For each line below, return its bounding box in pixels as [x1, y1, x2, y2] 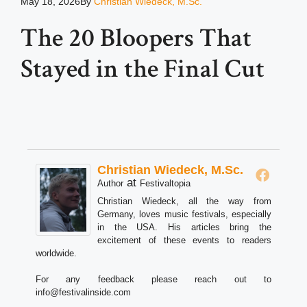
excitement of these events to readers [97, 235, 271, 246]
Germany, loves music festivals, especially [97, 209, 271, 220]
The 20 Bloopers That [21, 21, 251, 56]
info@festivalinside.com [36, 287, 131, 298]
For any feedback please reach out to [36, 274, 271, 285]
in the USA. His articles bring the [97, 222, 271, 233]
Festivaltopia [140, 178, 191, 189]
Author [97, 178, 123, 189]
